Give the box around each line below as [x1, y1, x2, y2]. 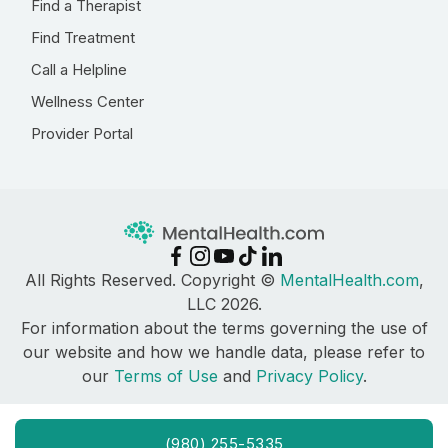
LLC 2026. [186, 294, 262, 315]
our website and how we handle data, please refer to [23, 342, 425, 363]
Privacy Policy [255, 366, 363, 387]
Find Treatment [31, 28, 135, 47]
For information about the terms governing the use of [20, 318, 428, 339]
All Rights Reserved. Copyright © [24, 270, 280, 291]
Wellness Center [31, 92, 144, 111]
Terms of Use [113, 366, 218, 387]
